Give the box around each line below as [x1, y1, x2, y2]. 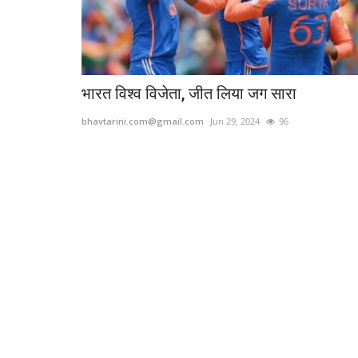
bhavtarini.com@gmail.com [82, 115, 204, 128]
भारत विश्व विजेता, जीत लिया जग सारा [82, 84, 296, 104]
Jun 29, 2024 [210, 115, 260, 128]
